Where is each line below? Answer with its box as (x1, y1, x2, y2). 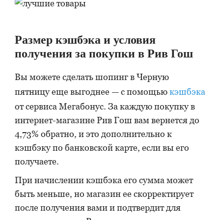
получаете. (15, 156, 59, 166)
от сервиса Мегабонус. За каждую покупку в (15, 101, 195, 111)
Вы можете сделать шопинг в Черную (15, 72, 169, 82)
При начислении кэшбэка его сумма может (15, 175, 193, 185)
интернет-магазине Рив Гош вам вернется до (15, 115, 199, 125)
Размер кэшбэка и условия (15, 33, 156, 46)
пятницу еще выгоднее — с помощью (15, 86, 169, 97)
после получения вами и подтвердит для (15, 202, 181, 213)
